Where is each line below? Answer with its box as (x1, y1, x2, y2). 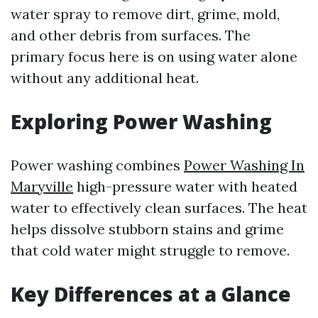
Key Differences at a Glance (11, 280, 291, 307)
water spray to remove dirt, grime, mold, (11, 5, 280, 23)
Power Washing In (184, 156, 305, 174)
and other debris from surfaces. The (11, 26, 251, 44)
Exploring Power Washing (11, 108, 272, 135)
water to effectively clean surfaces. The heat (11, 199, 307, 216)
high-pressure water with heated (73, 177, 297, 195)
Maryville (11, 177, 73, 195)
